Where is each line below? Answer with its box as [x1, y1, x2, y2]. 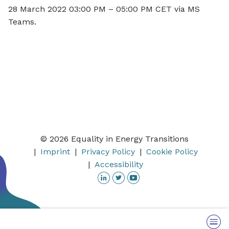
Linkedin [109, 170, 143, 180]
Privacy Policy [81, 147, 135, 157]
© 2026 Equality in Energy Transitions [40, 134, 189, 144]
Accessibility [95, 159, 143, 170]
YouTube [139, 170, 173, 180]
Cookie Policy [146, 147, 198, 157]
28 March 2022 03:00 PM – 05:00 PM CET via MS [8, 4, 200, 14]
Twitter [124, 170, 152, 180]
